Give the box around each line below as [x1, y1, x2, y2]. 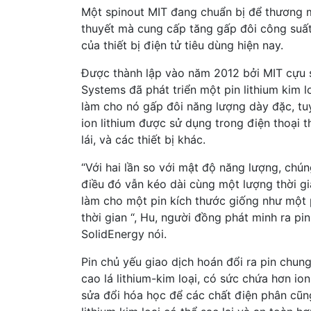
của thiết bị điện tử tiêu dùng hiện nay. [81, 37, 283, 52]
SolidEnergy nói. [81, 226, 167, 241]
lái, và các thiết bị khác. [81, 132, 205, 146]
